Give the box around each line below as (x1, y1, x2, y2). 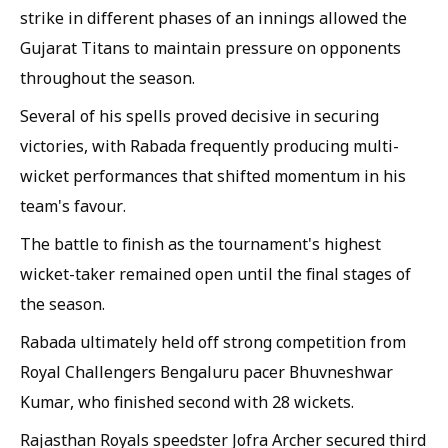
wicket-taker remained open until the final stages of (20, 262, 411, 285)
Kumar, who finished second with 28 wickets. (20, 390, 354, 413)
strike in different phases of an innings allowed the (20, 6, 407, 29)
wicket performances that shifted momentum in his (20, 164, 406, 187)
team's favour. (20, 194, 126, 217)
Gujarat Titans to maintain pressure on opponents (20, 36, 401, 59)
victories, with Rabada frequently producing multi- (20, 134, 399, 157)
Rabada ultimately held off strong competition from (20, 330, 406, 353)
